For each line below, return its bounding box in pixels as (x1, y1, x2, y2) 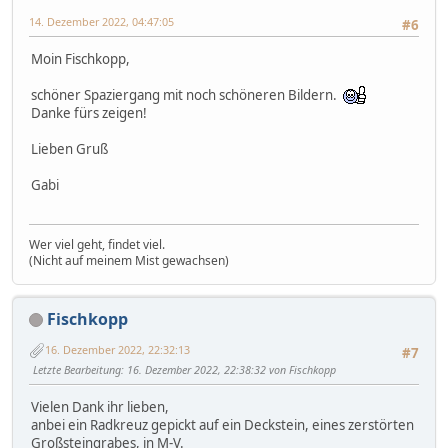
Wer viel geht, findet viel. (29, 235, 165, 253)
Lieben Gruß (31, 140, 108, 159)
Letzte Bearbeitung (33, 361, 121, 377)
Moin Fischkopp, (31, 50, 130, 69)
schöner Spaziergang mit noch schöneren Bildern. (31, 86, 343, 105)
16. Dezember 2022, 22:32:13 (45, 342, 190, 358)
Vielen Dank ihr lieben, (31, 398, 169, 417)
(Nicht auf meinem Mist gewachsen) (29, 251, 229, 269)
